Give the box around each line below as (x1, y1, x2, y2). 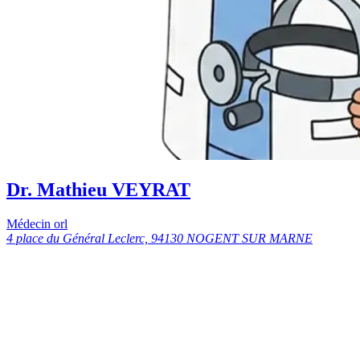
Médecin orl (6, 217, 67, 231)
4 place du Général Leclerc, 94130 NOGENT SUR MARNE (6, 231, 313, 246)
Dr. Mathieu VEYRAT (6, 179, 190, 201)
